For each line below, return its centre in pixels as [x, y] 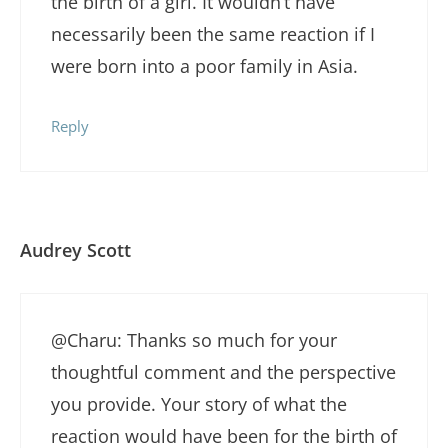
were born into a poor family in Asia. [204, 65]
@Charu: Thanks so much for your [194, 339]
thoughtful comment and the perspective [223, 371]
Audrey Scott [75, 249]
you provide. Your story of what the [199, 403]
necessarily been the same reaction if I [213, 33]
